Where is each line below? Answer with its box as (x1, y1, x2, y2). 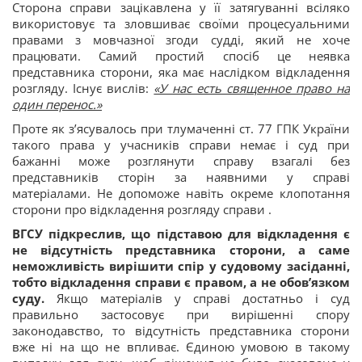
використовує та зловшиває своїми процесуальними (12, 15, 350, 32)
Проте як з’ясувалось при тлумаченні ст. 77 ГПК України (12, 120, 350, 137)
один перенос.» (12, 96, 102, 113)
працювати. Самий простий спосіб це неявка (12, 48, 350, 65)
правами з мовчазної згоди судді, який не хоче (12, 32, 350, 48)
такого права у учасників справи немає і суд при (12, 137, 350, 154)
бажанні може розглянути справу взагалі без (12, 153, 350, 170)
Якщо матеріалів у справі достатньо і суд (57, 290, 350, 307)
